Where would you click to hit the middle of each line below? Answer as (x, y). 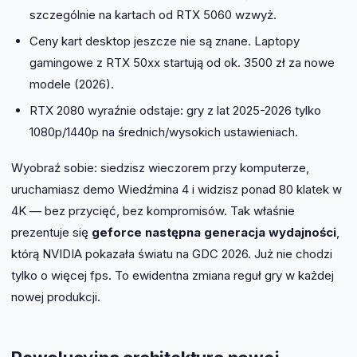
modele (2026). (71, 84)
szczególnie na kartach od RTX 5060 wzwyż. (153, 15)
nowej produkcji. (56, 297)
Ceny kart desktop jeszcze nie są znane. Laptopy (164, 41)
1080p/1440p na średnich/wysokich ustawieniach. (163, 132)
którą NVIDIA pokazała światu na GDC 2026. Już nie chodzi (172, 254)
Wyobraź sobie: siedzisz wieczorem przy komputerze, (160, 168)
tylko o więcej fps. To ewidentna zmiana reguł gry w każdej (173, 276)
